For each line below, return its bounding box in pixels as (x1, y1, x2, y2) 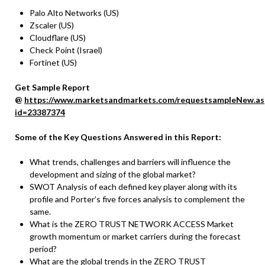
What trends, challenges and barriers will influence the (30, 157, 231, 167)
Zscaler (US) (30, 20, 74, 31)
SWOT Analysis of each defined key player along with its (30, 182, 237, 192)
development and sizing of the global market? (30, 169, 196, 180)
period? (30, 244, 57, 254)
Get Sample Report (15, 82, 90, 93)
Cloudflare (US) (30, 33, 86, 43)
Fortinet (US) (30, 57, 77, 68)
